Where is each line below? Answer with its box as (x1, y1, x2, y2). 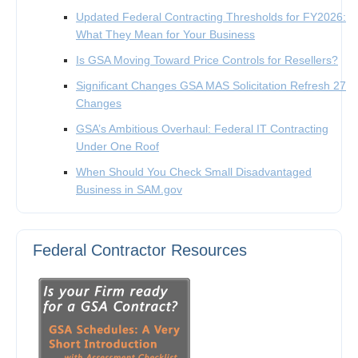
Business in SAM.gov (76, 182, 182, 196)
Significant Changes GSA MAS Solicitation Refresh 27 (76, 78, 346, 92)
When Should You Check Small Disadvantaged (76, 165, 312, 178)
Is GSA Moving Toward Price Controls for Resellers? (76, 53, 338, 66)
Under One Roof (76, 139, 159, 153)
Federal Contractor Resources (33, 241, 247, 259)
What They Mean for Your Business (76, 27, 255, 41)
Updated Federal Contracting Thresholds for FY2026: (76, 10, 346, 23)
